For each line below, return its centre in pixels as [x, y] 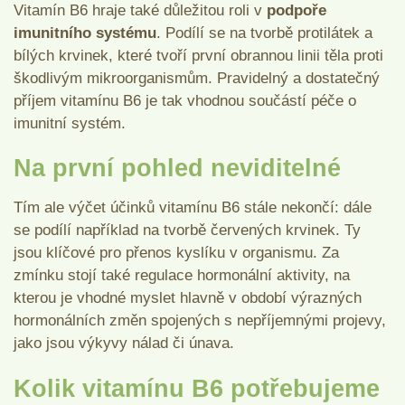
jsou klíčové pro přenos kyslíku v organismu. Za [176, 253]
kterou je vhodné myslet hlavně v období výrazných [188, 298]
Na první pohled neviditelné [177, 169]
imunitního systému [85, 33]
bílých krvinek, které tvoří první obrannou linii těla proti [198, 55]
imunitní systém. [72, 123]
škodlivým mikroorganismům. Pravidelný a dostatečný [197, 78]
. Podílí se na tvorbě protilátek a [264, 33]
